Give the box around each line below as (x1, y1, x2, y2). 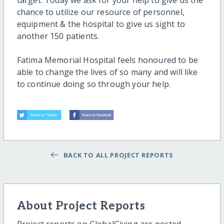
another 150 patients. (16, 30, 99, 42)
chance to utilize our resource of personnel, (16, 6, 184, 18)
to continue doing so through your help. (16, 78, 171, 90)
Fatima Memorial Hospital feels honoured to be (16, 54, 198, 66)
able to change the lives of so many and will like (16, 66, 198, 78)
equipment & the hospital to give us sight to (16, 18, 185, 30)
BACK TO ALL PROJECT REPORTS (59, 150, 173, 160)
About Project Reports (16, 199, 145, 213)
